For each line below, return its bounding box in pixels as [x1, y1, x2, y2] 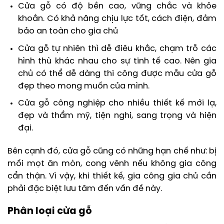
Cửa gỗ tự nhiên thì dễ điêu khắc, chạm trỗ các [17, 44, 216, 53]
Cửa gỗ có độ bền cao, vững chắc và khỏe [17, 2, 216, 11]
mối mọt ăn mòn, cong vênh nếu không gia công [7, 159, 216, 168]
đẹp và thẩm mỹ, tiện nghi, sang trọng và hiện [17, 111, 216, 120]
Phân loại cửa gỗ [7, 206, 92, 217]
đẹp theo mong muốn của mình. [17, 81, 149, 90]
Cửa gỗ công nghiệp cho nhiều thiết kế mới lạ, [17, 99, 216, 108]
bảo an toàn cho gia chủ [17, 27, 118, 36]
